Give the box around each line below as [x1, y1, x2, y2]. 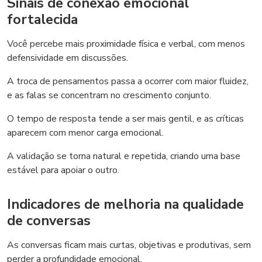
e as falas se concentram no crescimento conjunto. [7, 89, 211, 102]
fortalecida [7, 10, 78, 29]
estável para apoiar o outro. [7, 164, 119, 177]
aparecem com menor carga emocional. [7, 126, 164, 139]
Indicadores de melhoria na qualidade [7, 195, 244, 213]
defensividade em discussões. [7, 51, 128, 64]
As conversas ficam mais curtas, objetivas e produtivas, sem [7, 239, 251, 251]
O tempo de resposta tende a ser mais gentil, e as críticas [7, 112, 244, 125]
